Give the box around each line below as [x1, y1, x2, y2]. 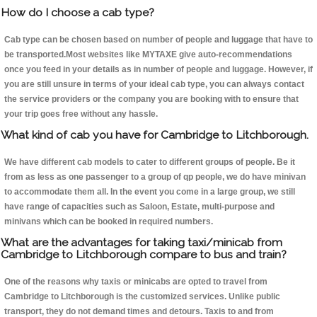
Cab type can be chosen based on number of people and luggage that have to [4, 35, 313, 45]
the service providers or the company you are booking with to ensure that [4, 94, 299, 105]
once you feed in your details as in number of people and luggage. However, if [4, 64, 313, 75]
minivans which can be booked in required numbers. [4, 217, 213, 227]
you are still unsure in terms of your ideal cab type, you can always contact [4, 79, 304, 90]
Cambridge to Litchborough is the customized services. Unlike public [4, 292, 280, 302]
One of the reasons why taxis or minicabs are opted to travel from [4, 277, 267, 287]
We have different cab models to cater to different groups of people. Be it [4, 157, 295, 168]
